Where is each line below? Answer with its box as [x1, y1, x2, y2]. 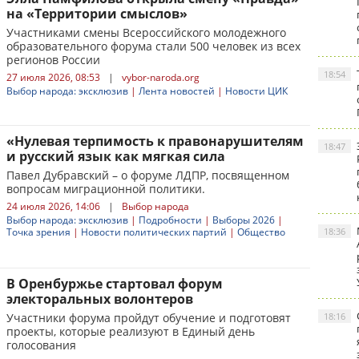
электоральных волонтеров [6, 290, 193, 308]
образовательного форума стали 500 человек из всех [6, 38, 301, 54]
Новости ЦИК [225, 84, 288, 98]
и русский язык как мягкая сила [6, 147, 225, 165]
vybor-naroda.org [122, 71, 200, 84]
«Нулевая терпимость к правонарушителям [6, 132, 304, 150]
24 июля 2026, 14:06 [6, 200, 100, 213]
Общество [237, 225, 285, 239]
